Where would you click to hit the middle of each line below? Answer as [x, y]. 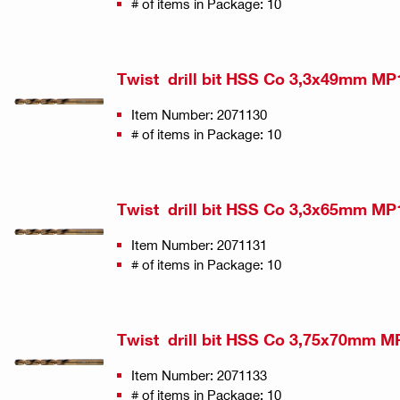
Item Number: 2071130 [199, 114]
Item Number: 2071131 [199, 244]
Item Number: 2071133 [199, 375]
